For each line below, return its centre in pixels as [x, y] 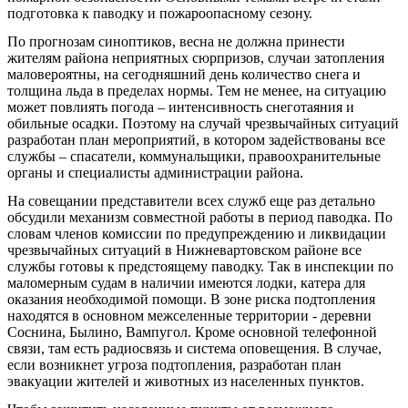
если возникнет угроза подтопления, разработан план [174, 364]
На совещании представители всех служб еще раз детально [191, 200]
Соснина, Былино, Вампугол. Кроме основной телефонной [192, 331]
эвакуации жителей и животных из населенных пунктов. [186, 381]
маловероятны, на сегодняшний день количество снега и [184, 74]
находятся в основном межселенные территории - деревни [189, 315]
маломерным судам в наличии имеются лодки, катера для [186, 282]
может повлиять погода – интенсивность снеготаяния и [181, 107]
